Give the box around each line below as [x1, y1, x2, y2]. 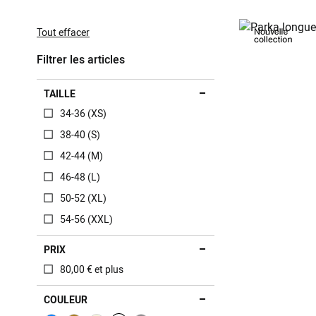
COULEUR [44, 293, 87, 306]
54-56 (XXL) [60, 212, 113, 226]
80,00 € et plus [60, 262, 123, 276]
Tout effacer [37, 25, 90, 39]
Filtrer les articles [37, 51, 125, 67]
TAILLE [44, 87, 75, 100]
